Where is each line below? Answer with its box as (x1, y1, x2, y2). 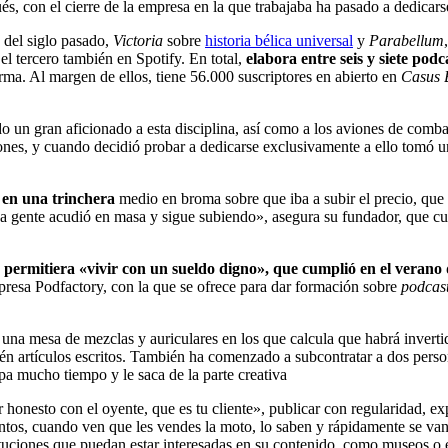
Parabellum (369, 31, 444, 49)
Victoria (113, 31, 163, 49)
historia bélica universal (205, 31, 353, 49)
